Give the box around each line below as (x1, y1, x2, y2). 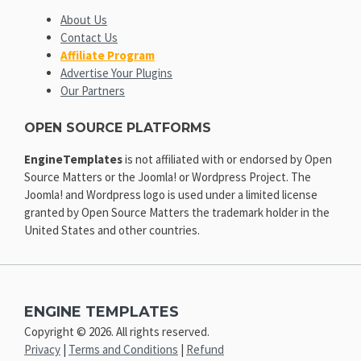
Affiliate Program (60, 48, 155, 64)
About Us (60, 12, 107, 28)
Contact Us (60, 30, 118, 46)
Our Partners (60, 83, 125, 99)
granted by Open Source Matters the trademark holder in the (24, 204, 330, 220)
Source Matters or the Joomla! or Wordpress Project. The (24, 168, 311, 185)
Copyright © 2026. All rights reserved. (24, 324, 210, 340)
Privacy (24, 342, 60, 358)
